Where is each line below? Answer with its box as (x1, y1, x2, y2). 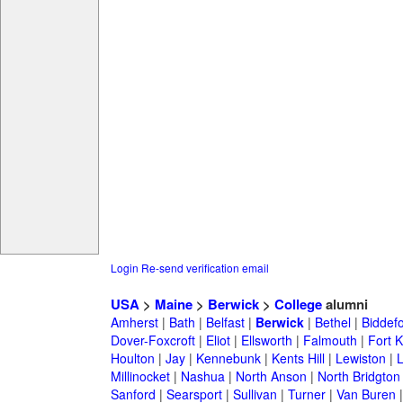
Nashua (180, 367, 225, 386)
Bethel (314, 313, 351, 332)
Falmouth (302, 331, 357, 350)
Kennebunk (195, 349, 261, 368)
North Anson (235, 367, 307, 386)
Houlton (110, 349, 155, 368)
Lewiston (335, 349, 386, 368)
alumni (321, 294, 368, 315)
